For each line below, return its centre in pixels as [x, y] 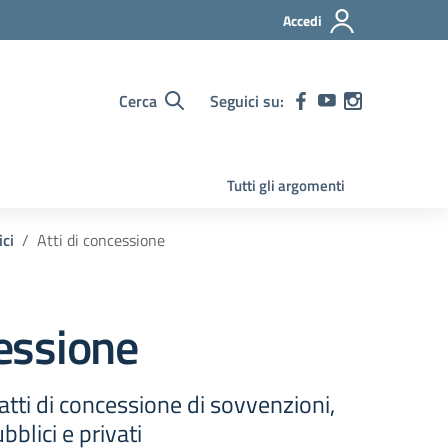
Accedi [302, 20]
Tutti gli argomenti [286, 185]
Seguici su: [247, 100]
